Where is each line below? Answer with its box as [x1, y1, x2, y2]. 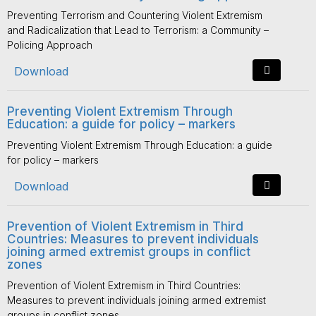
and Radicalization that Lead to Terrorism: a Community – [7, 24, 269, 36]
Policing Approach [7, 39, 92, 51]
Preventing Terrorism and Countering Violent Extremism [7, 9, 262, 21]
